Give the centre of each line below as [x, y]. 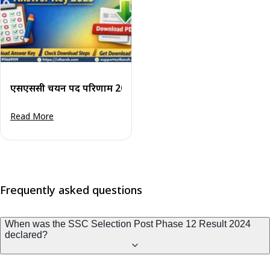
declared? [26, 234]
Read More [32, 116]
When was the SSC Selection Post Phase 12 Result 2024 [128, 224]
